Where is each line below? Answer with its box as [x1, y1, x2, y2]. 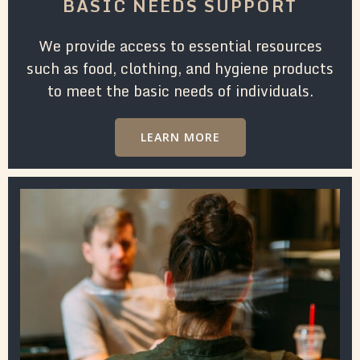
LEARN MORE [140, 129, 220, 145]
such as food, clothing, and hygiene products [27, 55, 333, 80]
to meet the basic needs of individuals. [47, 78, 313, 103]
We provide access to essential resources [38, 33, 322, 58]
